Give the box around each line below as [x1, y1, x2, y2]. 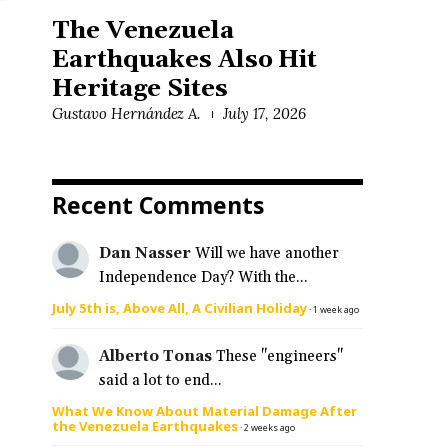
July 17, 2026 [222, 104, 306, 124]
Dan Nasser [98, 244, 191, 264]
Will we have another [194, 244, 339, 264]
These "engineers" [215, 346, 343, 366]
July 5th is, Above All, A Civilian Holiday [52, 299, 307, 318]
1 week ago [313, 303, 359, 317]
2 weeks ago [244, 420, 295, 434]
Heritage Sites [52, 74, 228, 105]
